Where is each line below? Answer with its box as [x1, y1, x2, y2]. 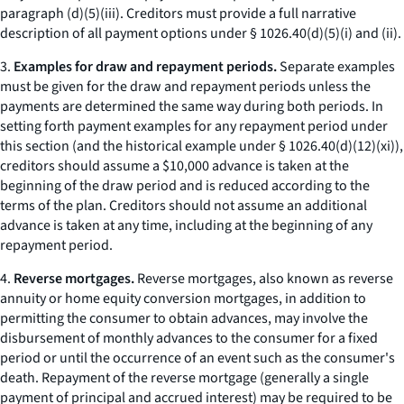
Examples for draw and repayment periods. [14, 57, 277, 77]
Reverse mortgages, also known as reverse [134, 269, 393, 289]
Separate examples [277, 57, 395, 77]
